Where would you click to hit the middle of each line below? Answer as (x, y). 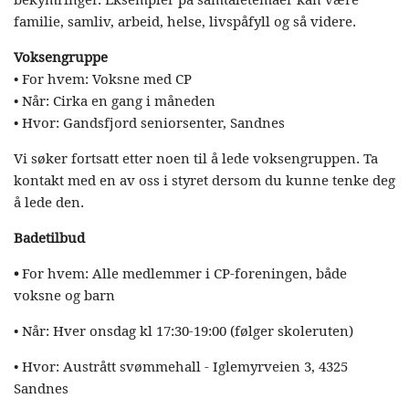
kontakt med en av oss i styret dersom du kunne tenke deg (204, 180)
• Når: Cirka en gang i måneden (115, 100)
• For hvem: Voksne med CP (103, 79)
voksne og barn (64, 295)
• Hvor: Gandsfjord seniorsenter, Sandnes (149, 122)
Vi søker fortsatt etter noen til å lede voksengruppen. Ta (196, 158)
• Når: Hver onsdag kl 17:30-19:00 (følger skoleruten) (184, 330)
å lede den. (51, 202)
